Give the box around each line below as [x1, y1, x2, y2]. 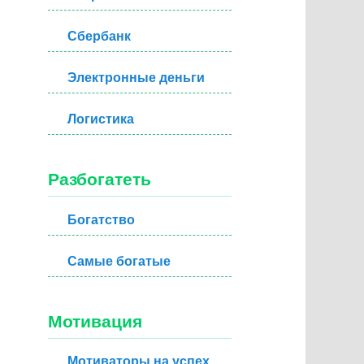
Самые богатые [67, 253, 171, 268]
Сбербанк [67, 29, 132, 44]
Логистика [67, 112, 135, 127]
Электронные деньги [67, 71, 206, 85]
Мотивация [48, 311, 143, 331]
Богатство [67, 212, 136, 227]
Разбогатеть [48, 170, 152, 189]
